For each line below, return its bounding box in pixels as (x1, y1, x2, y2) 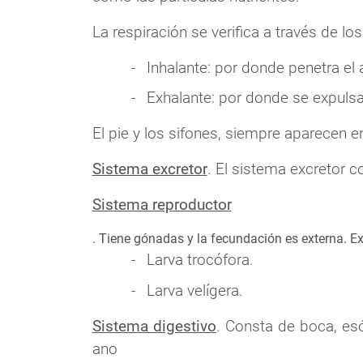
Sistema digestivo (92, 316, 216, 335)
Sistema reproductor (92, 195, 232, 215)
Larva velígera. (146, 280, 243, 300)
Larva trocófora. (146, 250, 254, 270)
